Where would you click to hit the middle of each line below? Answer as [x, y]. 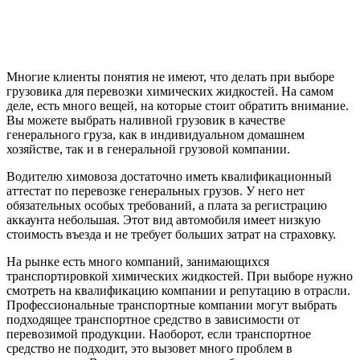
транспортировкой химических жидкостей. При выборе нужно [180, 276]
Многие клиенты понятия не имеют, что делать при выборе [170, 76]
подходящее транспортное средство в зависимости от [153, 319]
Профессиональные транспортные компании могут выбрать [172, 305]
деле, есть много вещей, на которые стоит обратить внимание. [178, 105]
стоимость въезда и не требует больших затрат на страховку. [171, 234]
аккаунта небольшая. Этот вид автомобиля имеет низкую [164, 219]
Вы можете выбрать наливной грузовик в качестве [146, 120]
